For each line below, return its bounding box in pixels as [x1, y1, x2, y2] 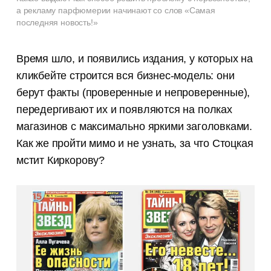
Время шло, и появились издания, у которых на [16, 53, 253, 65]
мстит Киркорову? [16, 154, 105, 167]
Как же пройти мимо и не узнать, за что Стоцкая [16, 137, 253, 150]
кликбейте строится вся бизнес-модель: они [16, 70, 235, 82]
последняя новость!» [16, 18, 98, 28]
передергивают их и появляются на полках [16, 103, 232, 116]
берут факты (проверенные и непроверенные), [16, 87, 250, 99]
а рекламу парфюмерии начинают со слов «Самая [16, 5, 215, 16]
